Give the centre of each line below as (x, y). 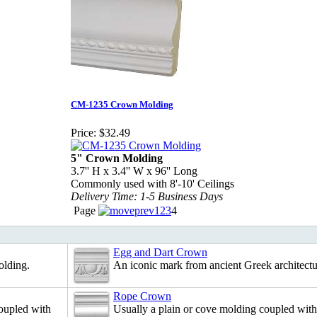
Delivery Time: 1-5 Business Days (147, 196)
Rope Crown (142, 296)
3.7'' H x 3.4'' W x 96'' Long (134, 171)
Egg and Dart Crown (160, 253)
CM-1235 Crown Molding (122, 105)
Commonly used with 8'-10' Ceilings (152, 183)
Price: (83, 132)
